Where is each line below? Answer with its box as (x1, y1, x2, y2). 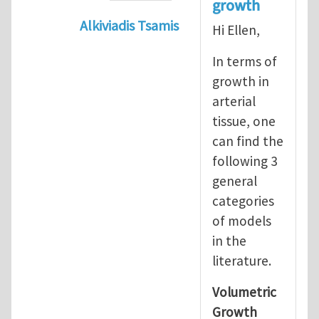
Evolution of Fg (147, 37, 241, 56)
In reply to (79, 37, 147, 56)
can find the (212, 132, 283, 150)
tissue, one (212, 112, 276, 130)
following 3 (212, 152, 278, 169)
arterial (212, 92, 256, 110)
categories (212, 192, 274, 209)
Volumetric (212, 283, 276, 300)
